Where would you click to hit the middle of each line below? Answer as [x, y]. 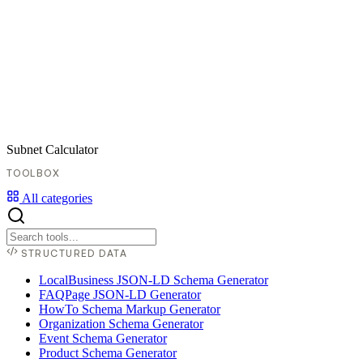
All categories [56, 199]
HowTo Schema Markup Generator [130, 310]
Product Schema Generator [108, 353]
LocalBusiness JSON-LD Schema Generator [154, 280]
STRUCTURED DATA [73, 254]
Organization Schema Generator [121, 324]
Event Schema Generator [103, 339]
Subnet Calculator [52, 150]
